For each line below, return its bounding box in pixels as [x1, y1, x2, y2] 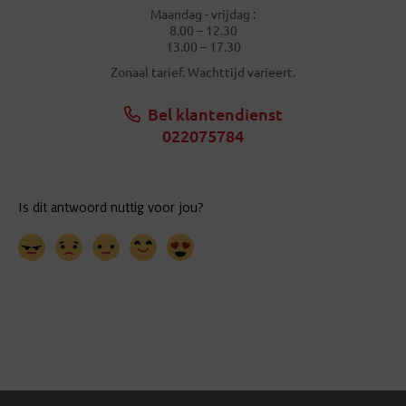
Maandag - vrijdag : [150, 5, 256, 22]
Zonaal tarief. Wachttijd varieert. [111, 63, 295, 80]
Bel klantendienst [147, 103, 283, 124]
